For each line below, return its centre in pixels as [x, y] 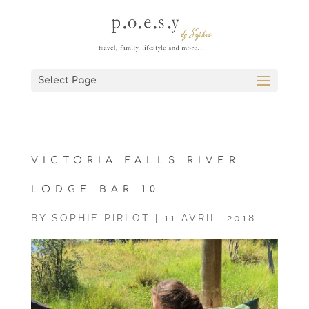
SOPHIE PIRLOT [101, 218]
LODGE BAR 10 [95, 189]
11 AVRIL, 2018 [210, 218]
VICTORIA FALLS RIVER [135, 160]
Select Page [67, 80]
